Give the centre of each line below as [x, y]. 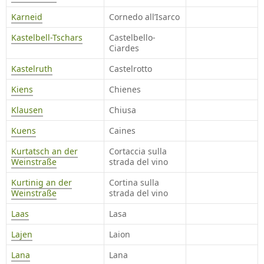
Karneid [27, 17]
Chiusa [123, 110]
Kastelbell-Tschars [47, 38]
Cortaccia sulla [138, 151]
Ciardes [124, 48]
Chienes [125, 90]
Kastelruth [32, 69]
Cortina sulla [134, 183]
